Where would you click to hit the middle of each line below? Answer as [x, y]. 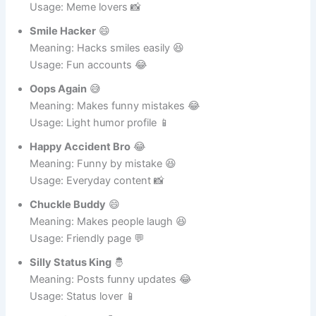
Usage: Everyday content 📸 [97, 196]
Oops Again [59, 104]
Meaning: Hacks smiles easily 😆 [107, 63]
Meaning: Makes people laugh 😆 [109, 237]
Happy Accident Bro [80, 162]
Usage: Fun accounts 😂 [89, 80]
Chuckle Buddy [68, 220]
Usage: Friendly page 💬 [87, 254]
